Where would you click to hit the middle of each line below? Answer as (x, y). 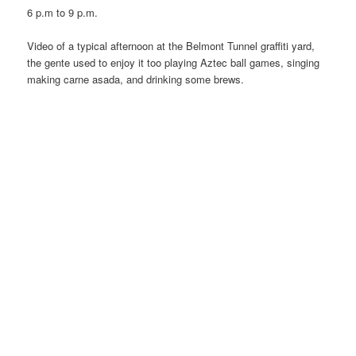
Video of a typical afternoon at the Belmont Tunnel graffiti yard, (171, 45)
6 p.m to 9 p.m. (63, 12)
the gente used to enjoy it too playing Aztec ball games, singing (174, 62)
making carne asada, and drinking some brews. (136, 79)
